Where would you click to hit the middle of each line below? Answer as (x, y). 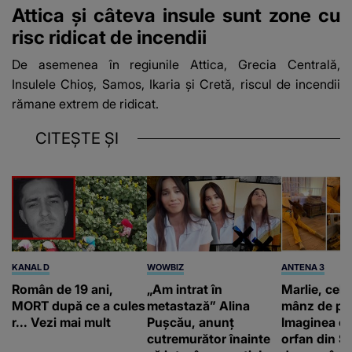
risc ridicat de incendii (109, 37)
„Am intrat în (184, 290)
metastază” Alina (198, 306)
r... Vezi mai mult (61, 323)
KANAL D (31, 268)
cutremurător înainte (208, 339)
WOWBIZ (165, 268)
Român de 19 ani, (62, 290)
